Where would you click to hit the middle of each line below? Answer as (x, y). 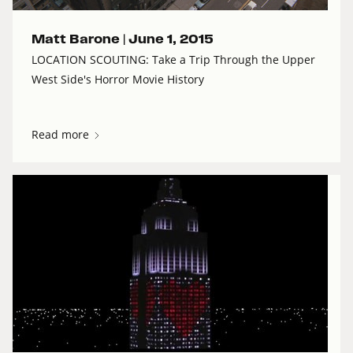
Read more (62, 135)
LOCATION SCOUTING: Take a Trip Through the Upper (173, 60)
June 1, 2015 (171, 39)
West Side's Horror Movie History (118, 80)
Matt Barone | (80, 39)
